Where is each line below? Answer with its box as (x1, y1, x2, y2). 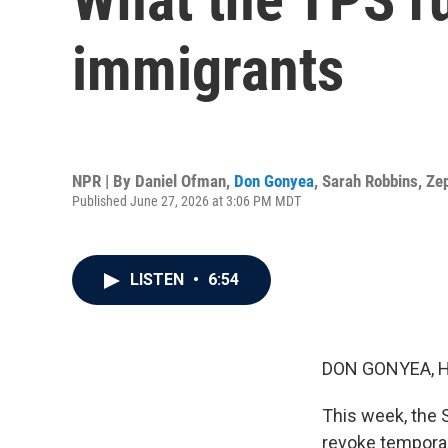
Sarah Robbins (322, 170, 418, 191)
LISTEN (130, 270, 188, 289)
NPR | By (72, 170, 135, 191)
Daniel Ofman (135, 170, 226, 191)
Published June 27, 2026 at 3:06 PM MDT (72, 192, 301, 209)
